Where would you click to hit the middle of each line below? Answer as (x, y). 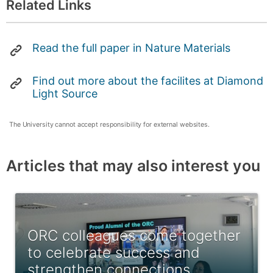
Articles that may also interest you (133, 166)
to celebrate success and (114, 253)
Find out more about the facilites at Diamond (147, 81)
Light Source (65, 94)
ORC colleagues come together (134, 236)
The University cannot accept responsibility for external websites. (109, 125)
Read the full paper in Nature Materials (131, 48)
